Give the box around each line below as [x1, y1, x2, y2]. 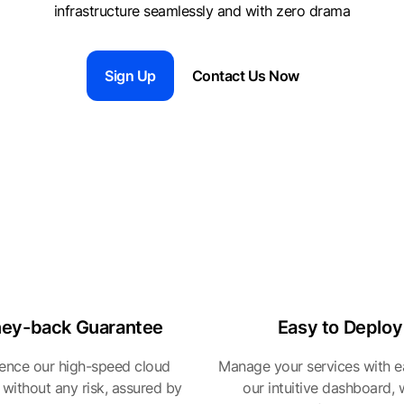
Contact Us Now [191, 67, 299, 85]
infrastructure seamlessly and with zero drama [53, 2, 351, 20]
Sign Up [105, 67, 156, 85]
